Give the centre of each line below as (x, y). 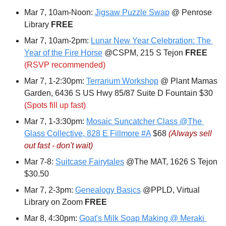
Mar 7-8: (40, 162)
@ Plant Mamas (188, 81)
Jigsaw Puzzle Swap (132, 13)
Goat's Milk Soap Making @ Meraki (142, 218)
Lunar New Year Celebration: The (151, 41)
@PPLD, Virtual (170, 190)
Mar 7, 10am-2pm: (58, 41)
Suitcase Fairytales (90, 162)
